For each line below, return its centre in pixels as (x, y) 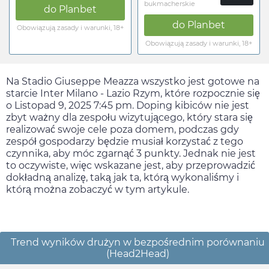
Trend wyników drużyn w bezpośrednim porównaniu (138, 243)
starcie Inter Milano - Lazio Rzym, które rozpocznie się (133, 94)
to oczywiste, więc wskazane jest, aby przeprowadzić (131, 166)
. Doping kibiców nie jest (191, 106)
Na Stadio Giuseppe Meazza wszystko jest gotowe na (133, 82)
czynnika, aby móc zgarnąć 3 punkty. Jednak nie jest (131, 154)
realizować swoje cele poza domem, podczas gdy (122, 130)
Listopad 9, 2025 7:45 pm (73, 106)
